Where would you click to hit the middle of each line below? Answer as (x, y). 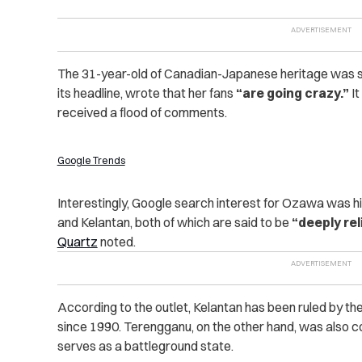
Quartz (77, 241)
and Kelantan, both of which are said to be (174, 222)
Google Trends (91, 160)
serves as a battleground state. (145, 345)
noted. (116, 241)
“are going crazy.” (292, 93)
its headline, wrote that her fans (146, 93)
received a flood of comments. (142, 112)
